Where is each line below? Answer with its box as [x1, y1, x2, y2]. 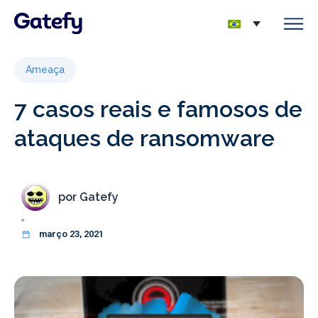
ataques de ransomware [14, 125, 275, 151]
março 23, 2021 [39, 229, 104, 239]
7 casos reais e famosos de [14, 96, 302, 122]
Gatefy [77, 190, 119, 204]
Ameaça [26, 64, 65, 75]
